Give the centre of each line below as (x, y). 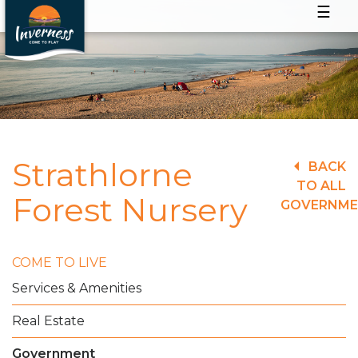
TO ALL (321, 186)
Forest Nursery (130, 210)
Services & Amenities (77, 288)
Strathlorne (102, 175)
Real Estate (48, 321)
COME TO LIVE (60, 263)
